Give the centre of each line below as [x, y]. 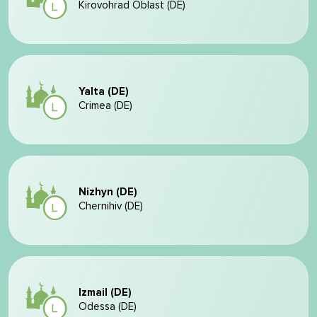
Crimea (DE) [105, 106]
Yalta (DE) [104, 92]
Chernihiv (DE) [111, 206]
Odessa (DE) [108, 307]
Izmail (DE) [105, 293]
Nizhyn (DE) [108, 192]
